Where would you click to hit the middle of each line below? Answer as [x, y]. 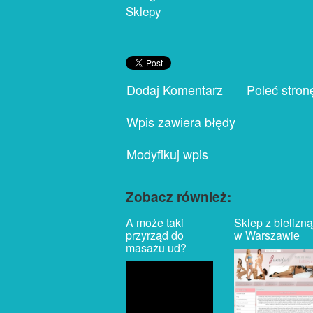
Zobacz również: [179, 197]
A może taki [155, 223]
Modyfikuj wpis [167, 154]
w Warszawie [267, 235]
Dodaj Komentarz [175, 89]
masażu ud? [156, 248]
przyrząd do [155, 235]
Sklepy [144, 11]
